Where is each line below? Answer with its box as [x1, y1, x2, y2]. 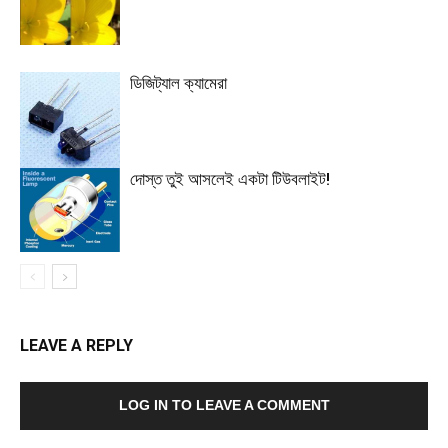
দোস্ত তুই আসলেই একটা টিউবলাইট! [130, 169, 330, 190]
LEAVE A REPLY [20, 336, 133, 356]
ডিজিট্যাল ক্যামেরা [130, 73, 227, 94]
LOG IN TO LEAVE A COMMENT [118, 397, 330, 414]
